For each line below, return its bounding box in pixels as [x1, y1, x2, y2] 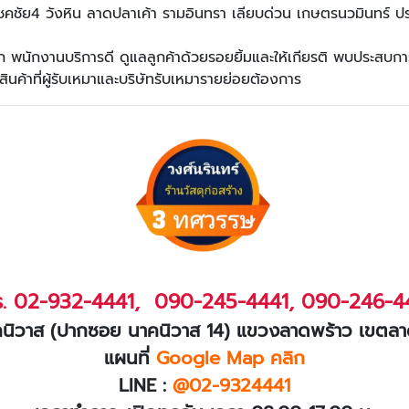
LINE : [119, 371, 173, 399]
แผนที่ [104, 343, 156, 372]
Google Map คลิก [156, 343, 305, 372]
